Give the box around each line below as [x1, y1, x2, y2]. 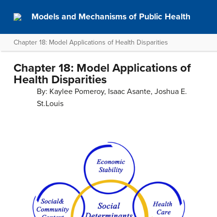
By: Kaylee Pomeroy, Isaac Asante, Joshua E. [37, 87, 187, 96]
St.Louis [37, 99, 63, 108]
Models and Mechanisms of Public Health [31, 12, 191, 22]
